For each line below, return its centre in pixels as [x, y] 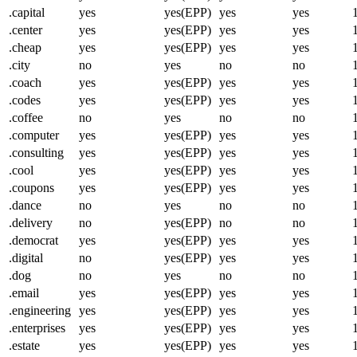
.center [25, 29]
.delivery [31, 222]
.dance [25, 205]
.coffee [26, 117]
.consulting [36, 152]
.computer [34, 135]
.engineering [40, 310]
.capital [27, 12]
